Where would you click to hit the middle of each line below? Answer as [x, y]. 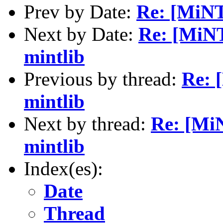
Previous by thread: [103, 79]
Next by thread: [87, 123]
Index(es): [63, 168]
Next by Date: [81, 34]
